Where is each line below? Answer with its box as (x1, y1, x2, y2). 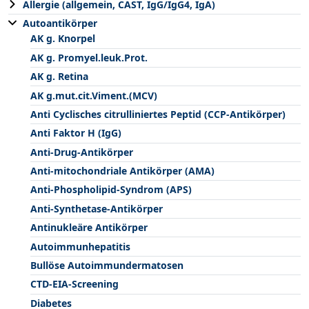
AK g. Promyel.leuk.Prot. (30, 50, 148, 64)
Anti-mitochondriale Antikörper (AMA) (30, 164, 215, 178)
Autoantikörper (23, 17, 97, 30)
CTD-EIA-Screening (30, 277, 119, 291)
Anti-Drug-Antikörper (30, 145, 133, 159)
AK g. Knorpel (30, 32, 95, 46)
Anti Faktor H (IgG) (30, 126, 121, 140)
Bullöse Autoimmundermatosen (30, 258, 183, 272)
